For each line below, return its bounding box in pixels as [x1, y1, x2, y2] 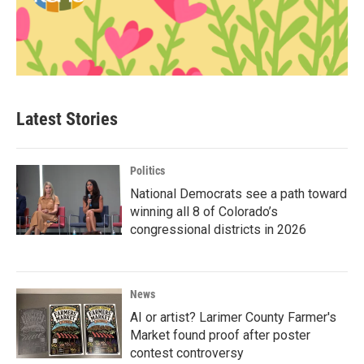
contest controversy [130, 344, 244, 361]
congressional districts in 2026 [130, 221, 306, 237]
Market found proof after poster [130, 327, 310, 343]
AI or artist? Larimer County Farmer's [130, 309, 336, 325]
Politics [130, 163, 165, 177]
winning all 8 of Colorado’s [130, 203, 278, 219]
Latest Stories [16, 108, 118, 129]
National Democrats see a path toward [130, 185, 347, 201]
